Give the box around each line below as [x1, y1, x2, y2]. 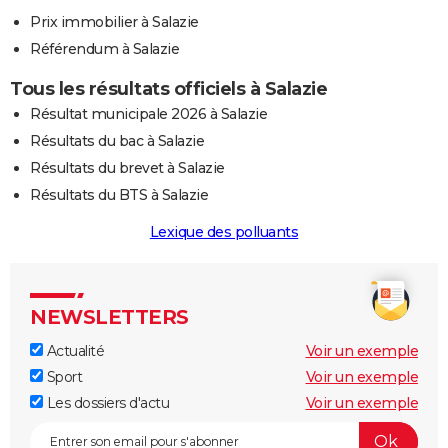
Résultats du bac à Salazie [30, 131, 204, 150]
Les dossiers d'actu [43, 393, 169, 412]
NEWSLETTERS [30, 304, 189, 329]
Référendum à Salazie [30, 39, 179, 58]
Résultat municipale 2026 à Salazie [30, 104, 267, 123]
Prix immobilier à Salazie [30, 12, 199, 31]
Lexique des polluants [149, 222, 299, 241]
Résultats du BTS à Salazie [30, 185, 208, 204]
